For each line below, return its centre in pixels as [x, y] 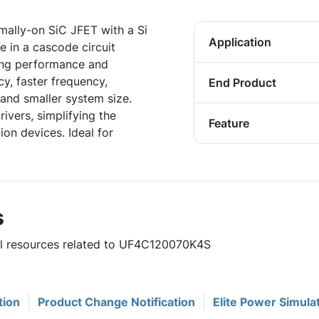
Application [240, 42]
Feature [229, 123]
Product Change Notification [116, 302]
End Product [242, 83]
